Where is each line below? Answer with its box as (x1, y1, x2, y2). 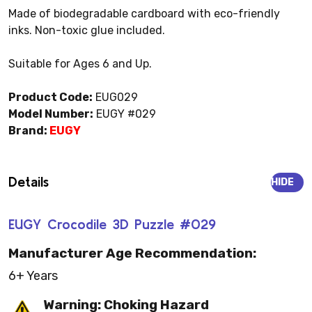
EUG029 (93, 91, 138, 104)
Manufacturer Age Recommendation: (8, 244, 256, 261)
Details (8, 173, 49, 190)
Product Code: (8, 91, 93, 104)
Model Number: (8, 107, 93, 121)
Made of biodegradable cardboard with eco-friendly (8, 7, 280, 21)
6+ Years (8, 268, 58, 284)
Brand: (8, 124, 49, 138)
